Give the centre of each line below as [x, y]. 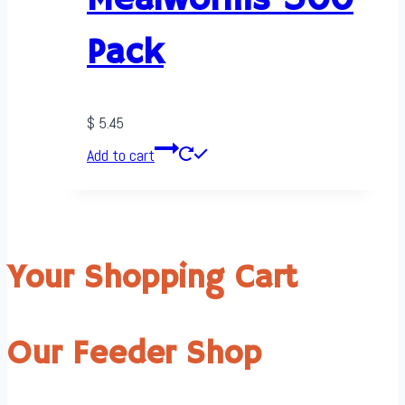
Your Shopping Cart [152, 278]
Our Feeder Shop [134, 354]
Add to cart [121, 155]
